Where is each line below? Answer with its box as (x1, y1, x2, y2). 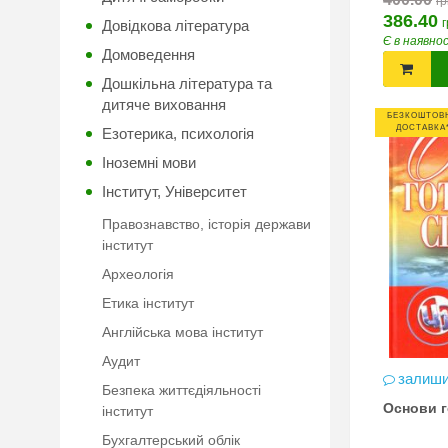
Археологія (102, 266, 174, 282)
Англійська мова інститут (102, 324, 263, 340)
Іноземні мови (102, 154, 196, 171)
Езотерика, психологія (102, 125, 254, 142)
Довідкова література (102, 17, 249, 34)
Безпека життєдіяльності (102, 382, 261, 398)
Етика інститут (102, 295, 194, 311)
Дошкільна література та (102, 75, 272, 92)
